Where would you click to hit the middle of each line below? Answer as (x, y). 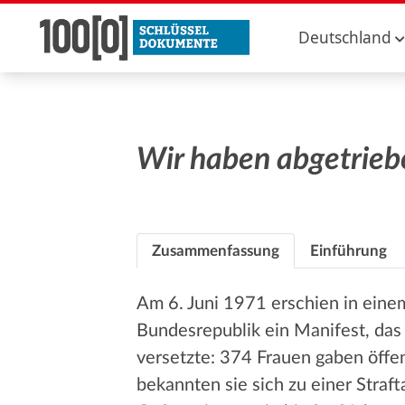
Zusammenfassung (215, 251)
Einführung (348, 251)
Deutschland (345, 38)
